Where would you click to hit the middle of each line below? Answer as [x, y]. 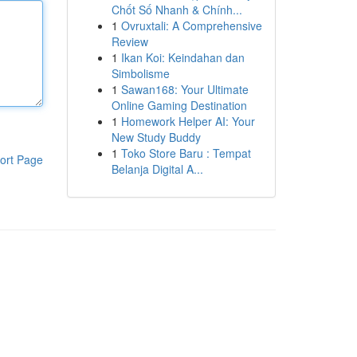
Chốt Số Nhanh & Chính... [177, 10]
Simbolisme [140, 73]
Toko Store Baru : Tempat [186, 153]
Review [129, 41]
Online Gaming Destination [179, 105]
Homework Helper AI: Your [188, 121]
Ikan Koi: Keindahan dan [182, 57]
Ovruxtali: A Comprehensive [191, 25]
